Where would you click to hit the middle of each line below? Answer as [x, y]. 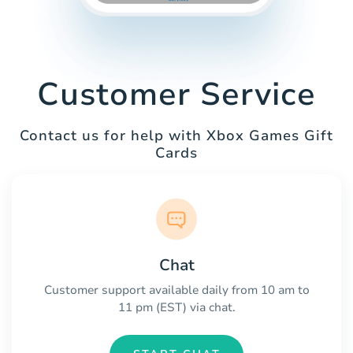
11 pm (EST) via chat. [176, 307]
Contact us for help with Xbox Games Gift [176, 136]
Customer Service [176, 95]
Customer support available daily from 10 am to [176, 290]
